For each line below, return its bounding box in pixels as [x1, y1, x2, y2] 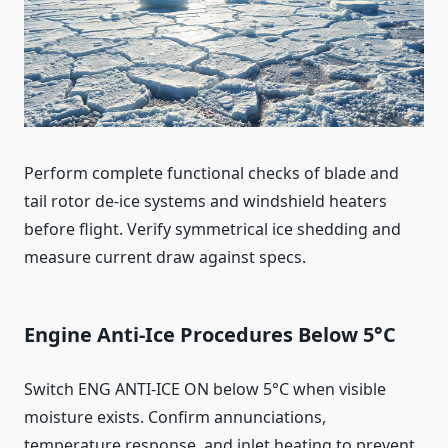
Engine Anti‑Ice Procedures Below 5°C [24, 320, 396, 348]
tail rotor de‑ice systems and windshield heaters [24, 189, 387, 212]
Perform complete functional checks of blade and [24, 161, 399, 184]
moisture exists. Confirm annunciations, [24, 405, 326, 428]
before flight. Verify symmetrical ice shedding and [24, 217, 401, 240]
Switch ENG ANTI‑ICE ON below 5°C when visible [24, 377, 386, 400]
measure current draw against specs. [24, 245, 306, 268]
